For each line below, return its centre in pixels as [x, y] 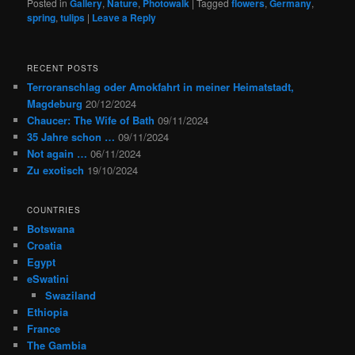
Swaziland [70, 295]
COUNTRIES [54, 210]
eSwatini [48, 278]
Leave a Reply [124, 17]
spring [42, 17]
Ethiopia [48, 311]
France [44, 328]
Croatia [45, 245]
